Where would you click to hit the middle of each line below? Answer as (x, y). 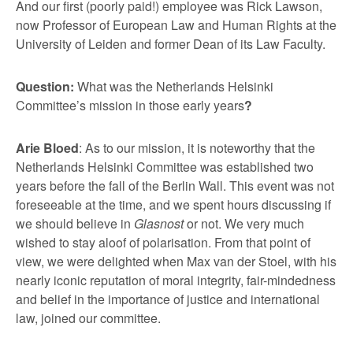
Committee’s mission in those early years (130, 105)
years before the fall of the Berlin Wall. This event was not (175, 185)
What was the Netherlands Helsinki (175, 86)
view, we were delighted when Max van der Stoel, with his (176, 261)
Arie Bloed (47, 147)
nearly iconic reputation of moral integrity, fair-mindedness (176, 280)
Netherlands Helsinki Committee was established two (165, 166)
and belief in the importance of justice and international (168, 299)
